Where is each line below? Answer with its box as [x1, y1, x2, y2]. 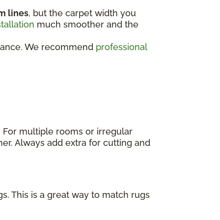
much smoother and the [34, 19, 138, 29]
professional [96, 41, 147, 52]
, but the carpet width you [28, 7, 136, 18]
